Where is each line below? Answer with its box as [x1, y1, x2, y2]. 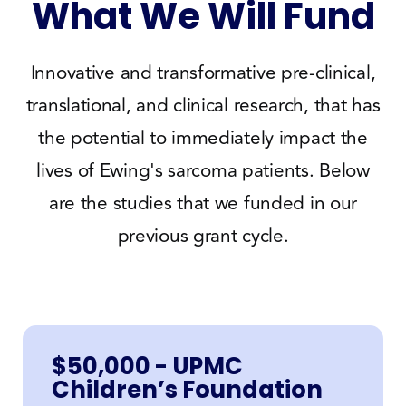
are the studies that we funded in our [48, 188, 358, 218]
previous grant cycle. [117, 220, 289, 251]
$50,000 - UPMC [51, 349, 243, 382]
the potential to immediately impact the [38, 122, 368, 153]
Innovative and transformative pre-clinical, [30, 57, 376, 88]
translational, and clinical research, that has [25, 90, 381, 121]
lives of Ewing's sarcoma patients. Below [36, 155, 370, 186]
